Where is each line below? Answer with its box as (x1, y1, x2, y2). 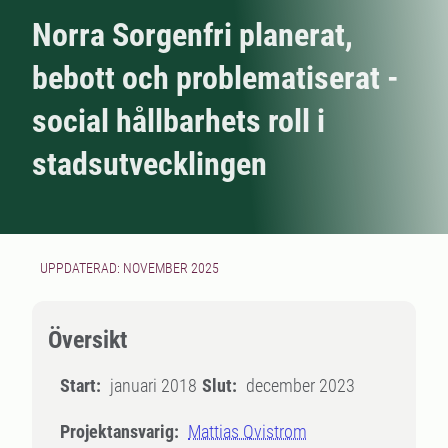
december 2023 (246, 375, 355, 396)
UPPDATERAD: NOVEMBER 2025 (40, 260, 219, 276)
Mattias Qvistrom (188, 421, 307, 442)
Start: (60, 375, 101, 396)
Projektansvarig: (60, 421, 179, 442)
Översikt (48, 326, 127, 354)
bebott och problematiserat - (32, 59, 399, 97)
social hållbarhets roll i (32, 102, 325, 140)
